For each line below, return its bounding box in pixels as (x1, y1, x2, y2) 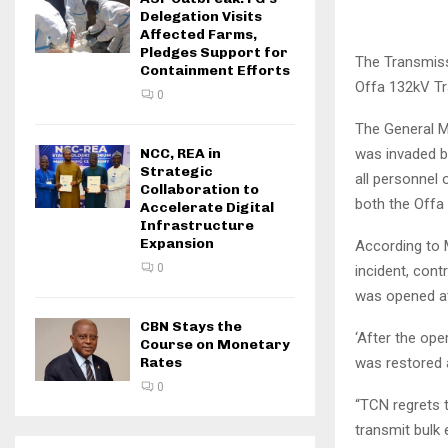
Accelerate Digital (140, 199, 274, 216)
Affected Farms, (140, 26, 257, 43)
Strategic (140, 163, 213, 180)
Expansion (140, 235, 214, 252)
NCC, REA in (140, 145, 221, 162)
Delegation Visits (140, 8, 262, 25)
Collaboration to (140, 181, 259, 198)
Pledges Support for (140, 44, 288, 61)
